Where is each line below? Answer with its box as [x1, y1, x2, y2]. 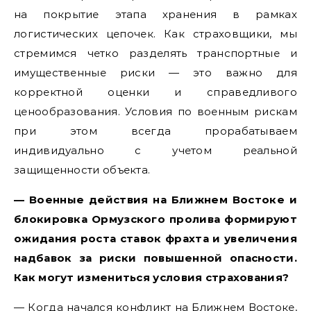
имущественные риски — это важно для [14, 65, 297, 79]
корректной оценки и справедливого [14, 85, 297, 99]
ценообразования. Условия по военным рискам [14, 104, 297, 118]
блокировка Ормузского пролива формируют [14, 212, 297, 226]
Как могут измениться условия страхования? [14, 270, 289, 284]
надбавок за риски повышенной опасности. [14, 251, 297, 264]
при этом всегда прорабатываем [14, 124, 297, 137]
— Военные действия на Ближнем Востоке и [14, 192, 297, 206]
